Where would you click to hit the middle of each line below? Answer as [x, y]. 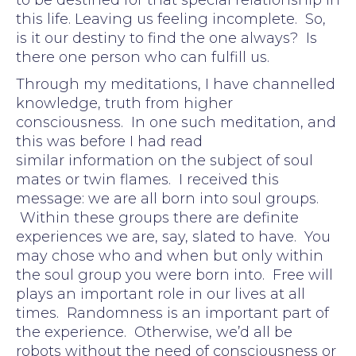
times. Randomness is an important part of [172, 313]
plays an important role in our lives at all [161, 294]
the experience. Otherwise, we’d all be [154, 332]
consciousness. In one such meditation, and [176, 122]
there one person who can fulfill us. [143, 57]
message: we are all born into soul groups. [167, 198]
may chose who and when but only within [170, 255]
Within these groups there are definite [157, 217]
